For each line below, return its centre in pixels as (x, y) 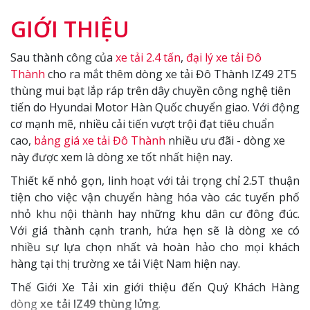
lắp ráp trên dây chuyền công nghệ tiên (188, 91)
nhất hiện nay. (196, 157)
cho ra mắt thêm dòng (105, 74)
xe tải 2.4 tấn (148, 58)
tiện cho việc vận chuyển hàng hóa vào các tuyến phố (155, 198)
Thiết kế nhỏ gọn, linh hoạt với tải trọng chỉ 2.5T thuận (155, 181)
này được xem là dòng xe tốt (85, 157)
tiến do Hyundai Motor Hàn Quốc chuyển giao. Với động (155, 108)
